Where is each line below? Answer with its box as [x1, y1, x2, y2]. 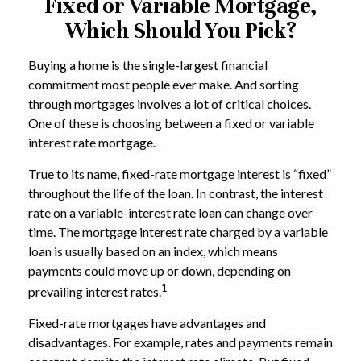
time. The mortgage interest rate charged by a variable [28, 224, 328, 239]
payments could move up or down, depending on [28, 263, 291, 278]
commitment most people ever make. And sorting [28, 77, 299, 92]
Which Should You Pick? [64, 18, 297, 44]
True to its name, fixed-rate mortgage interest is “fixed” [28, 166, 331, 181]
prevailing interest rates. [28, 284, 161, 300]
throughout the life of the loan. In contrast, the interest [28, 185, 323, 201]
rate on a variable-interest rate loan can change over [28, 205, 313, 220]
